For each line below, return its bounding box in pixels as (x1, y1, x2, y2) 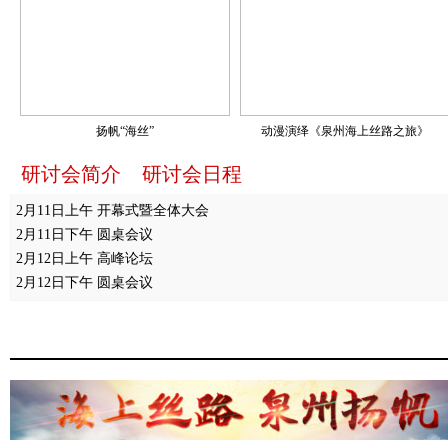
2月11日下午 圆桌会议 (16, 227, 153, 242)
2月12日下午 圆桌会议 (16, 275, 153, 290)
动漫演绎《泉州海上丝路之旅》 (261, 124, 429, 138)
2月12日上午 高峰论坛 (16, 251, 153, 266)
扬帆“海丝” (96, 124, 154, 138)
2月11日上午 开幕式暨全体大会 (16, 203, 209, 218)
